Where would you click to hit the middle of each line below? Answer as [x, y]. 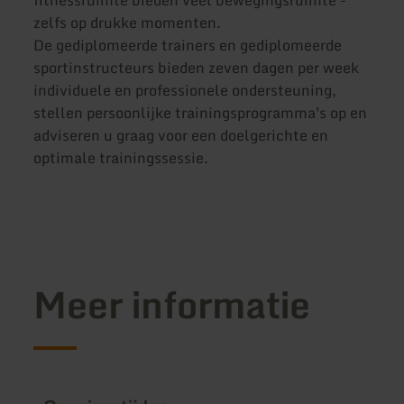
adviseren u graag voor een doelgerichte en [181, 135]
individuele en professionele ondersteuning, [185, 90]
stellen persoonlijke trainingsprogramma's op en [201, 112]
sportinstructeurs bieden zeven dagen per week [197, 67]
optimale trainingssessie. [121, 157]
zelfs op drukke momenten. [128, 22]
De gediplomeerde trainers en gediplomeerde [188, 45]
